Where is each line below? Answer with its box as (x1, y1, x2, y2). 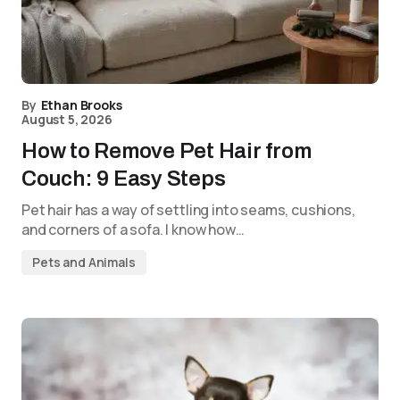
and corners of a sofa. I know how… (21, 220, 245, 239)
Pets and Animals (32, 254, 136, 271)
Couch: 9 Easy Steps (21, 167, 226, 190)
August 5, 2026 (21, 111, 112, 128)
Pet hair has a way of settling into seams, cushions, (21, 200, 355, 220)
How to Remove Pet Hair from (21, 139, 312, 162)
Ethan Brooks (40, 96, 122, 113)
